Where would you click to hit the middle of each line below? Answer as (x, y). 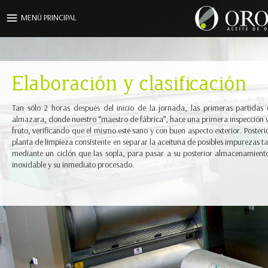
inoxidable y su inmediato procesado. (73, 165)
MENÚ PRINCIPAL (49, 18)
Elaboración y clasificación (130, 84)
